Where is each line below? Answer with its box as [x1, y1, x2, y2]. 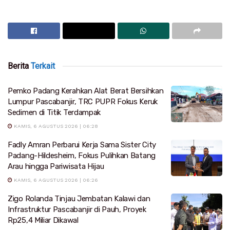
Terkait [29, 61, 55, 71]
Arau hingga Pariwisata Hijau [8, 161, 104, 171]
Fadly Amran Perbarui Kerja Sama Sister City [8, 140, 157, 149]
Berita [8, 61, 29, 71]
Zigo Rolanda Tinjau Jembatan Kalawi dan [8, 194, 150, 203]
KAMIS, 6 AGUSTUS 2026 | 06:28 [12, 123, 98, 129]
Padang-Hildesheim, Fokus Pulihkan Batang [8, 150, 156, 160]
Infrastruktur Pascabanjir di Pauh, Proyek [8, 204, 146, 214]
